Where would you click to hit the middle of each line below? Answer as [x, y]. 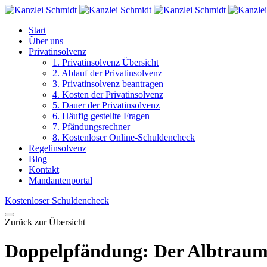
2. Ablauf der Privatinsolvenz [107, 73]
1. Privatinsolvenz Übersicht [105, 62]
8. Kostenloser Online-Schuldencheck [124, 137]
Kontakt [44, 170]
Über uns [46, 41]
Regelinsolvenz [58, 148]
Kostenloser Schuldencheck [57, 201]
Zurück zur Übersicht [45, 222]
